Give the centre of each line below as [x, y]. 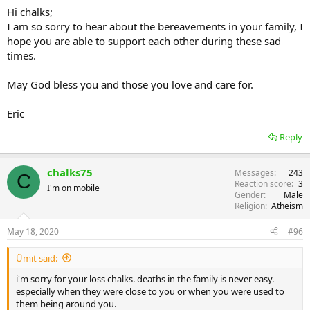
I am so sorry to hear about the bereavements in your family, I [155, 26]
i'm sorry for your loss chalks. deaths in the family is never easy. [145, 279]
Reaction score [263, 183]
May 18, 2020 [33, 231]
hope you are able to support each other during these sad [144, 40]
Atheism [287, 206]
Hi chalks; [30, 11]
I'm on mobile [73, 188]
